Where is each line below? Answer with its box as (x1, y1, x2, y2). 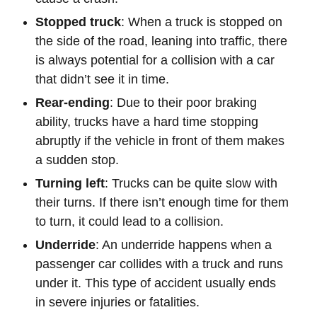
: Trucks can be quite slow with (105, 176, 277, 190)
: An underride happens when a (96, 238, 272, 252)
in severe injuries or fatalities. (35, 295, 200, 309)
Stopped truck (35, 15, 121, 29)
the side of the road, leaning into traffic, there (35, 34, 287, 48)
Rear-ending (35, 96, 110, 110)
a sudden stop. (35, 153, 119, 167)
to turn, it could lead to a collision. (35, 214, 224, 229)
